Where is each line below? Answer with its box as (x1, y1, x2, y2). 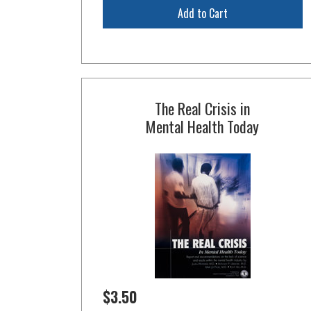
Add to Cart (177, 5, 228, 22)
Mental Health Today (146, 115, 260, 137)
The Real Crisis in (155, 97, 251, 119)
